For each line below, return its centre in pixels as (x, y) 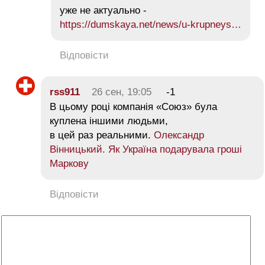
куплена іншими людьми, (109, 121)
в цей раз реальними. (102, 135)
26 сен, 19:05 (122, 92)
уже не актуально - (103, 11)
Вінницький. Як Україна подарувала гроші (146, 150)
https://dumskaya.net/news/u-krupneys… (151, 25)
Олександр (179, 135)
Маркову (69, 164)
